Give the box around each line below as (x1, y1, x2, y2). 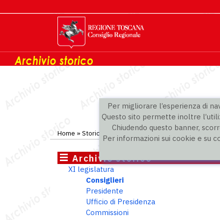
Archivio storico (72, 153, 152, 164)
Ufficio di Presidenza (86, 197, 155, 206)
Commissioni (86, 208, 129, 217)
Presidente (86, 186, 123, 195)
